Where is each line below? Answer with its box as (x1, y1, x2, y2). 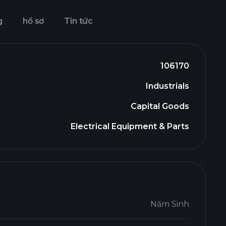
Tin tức (64, 16, 93, 26)
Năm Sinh (150, 199, 189, 209)
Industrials (146, 81, 189, 91)
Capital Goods (131, 101, 189, 111)
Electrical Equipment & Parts (71, 122, 189, 131)
